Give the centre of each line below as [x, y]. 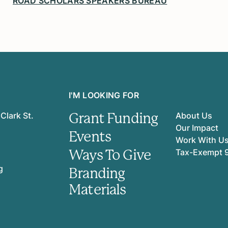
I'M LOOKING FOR [104, 95]
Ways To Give [110, 155]
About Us [194, 115]
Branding [97, 173]
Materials [97, 189]
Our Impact [197, 127]
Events [90, 136]
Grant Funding [113, 118]
